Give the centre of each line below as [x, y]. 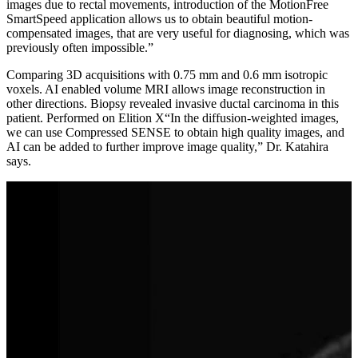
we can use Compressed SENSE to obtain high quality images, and [175, 132]
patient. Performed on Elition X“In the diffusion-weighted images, [173, 117]
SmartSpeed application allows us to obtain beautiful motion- [159, 18]
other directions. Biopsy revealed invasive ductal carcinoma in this [173, 103]
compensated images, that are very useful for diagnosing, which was [178, 33]
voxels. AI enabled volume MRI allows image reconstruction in [166, 89]
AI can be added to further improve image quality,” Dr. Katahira [167, 146]
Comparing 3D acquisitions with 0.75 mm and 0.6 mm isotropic [167, 74]
